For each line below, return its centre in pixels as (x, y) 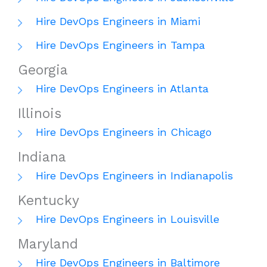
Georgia (43, 70)
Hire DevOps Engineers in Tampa (120, 45)
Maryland (48, 244)
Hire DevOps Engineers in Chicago (124, 132)
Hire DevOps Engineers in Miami (118, 21)
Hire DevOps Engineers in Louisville (128, 219)
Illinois (40, 114)
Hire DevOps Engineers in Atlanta (122, 89)
